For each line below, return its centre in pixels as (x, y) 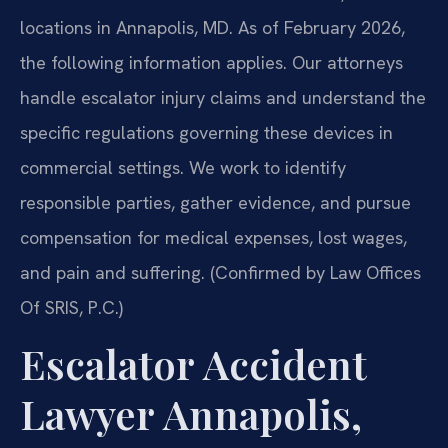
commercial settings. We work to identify (183, 167)
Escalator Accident (193, 364)
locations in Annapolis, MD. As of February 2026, (212, 27)
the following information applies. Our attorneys (211, 62)
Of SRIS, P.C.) (71, 307)
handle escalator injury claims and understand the (223, 97)
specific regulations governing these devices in (206, 132)
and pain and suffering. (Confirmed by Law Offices (220, 272)
